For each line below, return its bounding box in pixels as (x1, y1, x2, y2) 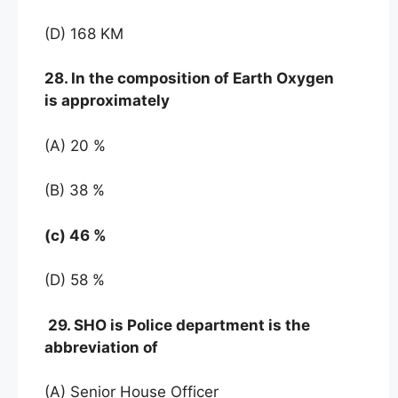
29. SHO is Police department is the (44, 315, 310, 334)
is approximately (44, 92, 170, 110)
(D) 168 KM (44, 24, 123, 43)
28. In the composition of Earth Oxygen (44, 69, 334, 88)
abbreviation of (44, 338, 158, 356)
